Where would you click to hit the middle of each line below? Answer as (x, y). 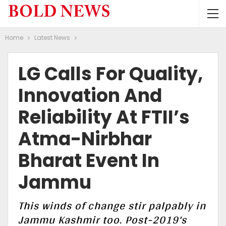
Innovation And (90, 96)
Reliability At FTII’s (104, 117)
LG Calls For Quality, (110, 74)
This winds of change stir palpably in (112, 205)
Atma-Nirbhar (85, 139)
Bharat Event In (89, 161)
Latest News (52, 38)
